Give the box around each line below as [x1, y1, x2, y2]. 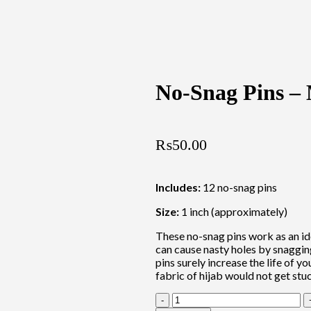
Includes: [155, 180, 203, 194]
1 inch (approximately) [181, 204, 287, 218]
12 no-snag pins [203, 180, 277, 194]
